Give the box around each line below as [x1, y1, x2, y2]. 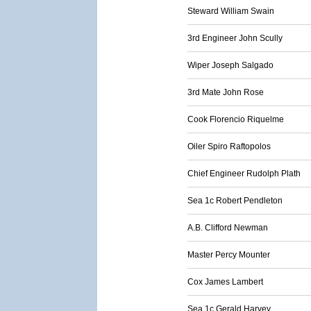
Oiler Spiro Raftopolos [187, 142, 271, 151]
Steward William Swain [187, 6, 274, 16]
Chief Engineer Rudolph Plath [187, 169, 301, 178]
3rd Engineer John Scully [187, 33, 283, 43]
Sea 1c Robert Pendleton [187, 196, 283, 205]
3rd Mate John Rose [187, 87, 264, 97]
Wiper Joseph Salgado [187, 60, 274, 70]
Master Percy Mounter [187, 250, 270, 260]
